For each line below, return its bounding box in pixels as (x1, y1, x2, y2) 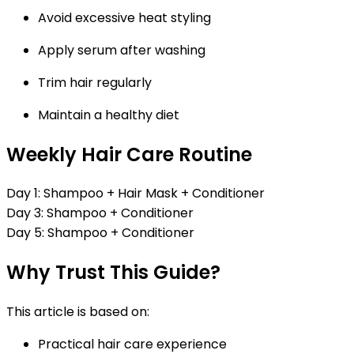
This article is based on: (6, 303, 149, 322)
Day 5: (6, 224, 44, 243)
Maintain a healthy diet (38, 105, 179, 124)
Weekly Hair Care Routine (6, 141, 252, 168)
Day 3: (6, 204, 43, 223)
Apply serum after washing (38, 40, 205, 59)
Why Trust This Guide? (6, 259, 220, 286)
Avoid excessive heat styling (38, 8, 211, 27)
